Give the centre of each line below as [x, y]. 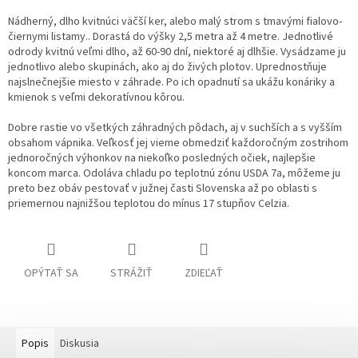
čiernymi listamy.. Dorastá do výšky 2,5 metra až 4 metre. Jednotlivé [171, 37]
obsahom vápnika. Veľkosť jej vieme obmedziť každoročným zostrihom [178, 143]
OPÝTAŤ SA [51, 274]
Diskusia [80, 344]
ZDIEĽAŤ [204, 274]
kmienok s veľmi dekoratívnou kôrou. [96, 98]
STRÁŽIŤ [131, 274]
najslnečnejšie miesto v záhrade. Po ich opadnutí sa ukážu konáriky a [171, 83]
